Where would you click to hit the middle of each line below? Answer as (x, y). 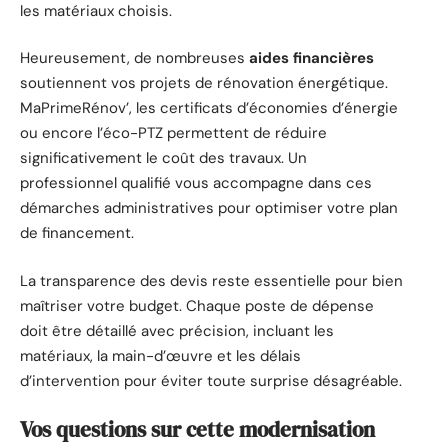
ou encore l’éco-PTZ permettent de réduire (173, 133)
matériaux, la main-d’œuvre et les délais (160, 355)
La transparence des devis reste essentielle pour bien (211, 280)
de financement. (77, 233)
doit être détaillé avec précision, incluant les (177, 330)
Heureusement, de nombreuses (134, 58)
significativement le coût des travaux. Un (163, 158)
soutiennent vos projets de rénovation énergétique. (204, 83)
